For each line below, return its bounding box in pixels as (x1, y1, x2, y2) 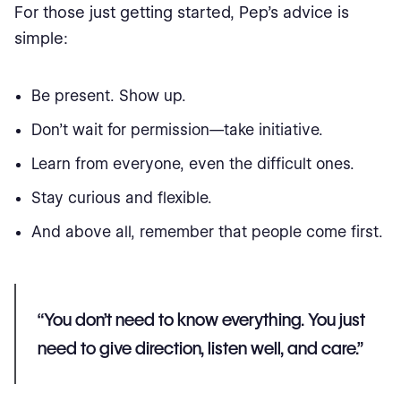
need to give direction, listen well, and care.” (38, 337, 363, 359)
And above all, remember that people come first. (31, 222, 384, 241)
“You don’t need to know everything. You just (38, 308, 365, 330)
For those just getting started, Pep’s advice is (14, 2, 349, 21)
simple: (14, 28, 68, 47)
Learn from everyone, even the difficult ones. (31, 154, 355, 173)
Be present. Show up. (31, 86, 187, 105)
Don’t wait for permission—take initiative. (31, 120, 324, 139)
